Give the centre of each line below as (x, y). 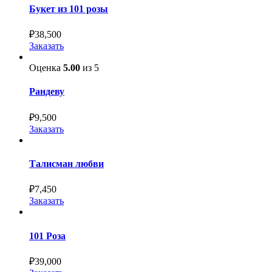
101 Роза (47, 236)
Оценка (46, 68)
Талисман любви (66, 163)
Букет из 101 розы (69, 8)
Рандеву (47, 92)
